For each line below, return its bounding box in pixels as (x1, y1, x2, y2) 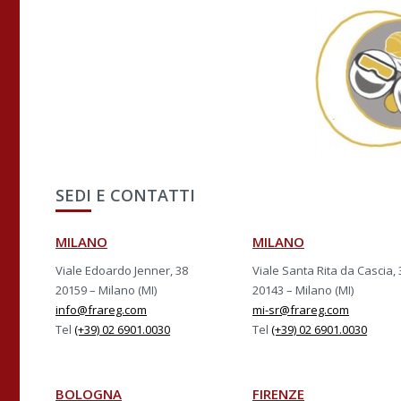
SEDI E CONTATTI (55, 184, 195, 206)
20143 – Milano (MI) (252, 282, 354, 298)
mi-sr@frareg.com (252, 302, 349, 318)
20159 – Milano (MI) (55, 282, 157, 298)
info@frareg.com (55, 302, 147, 318)
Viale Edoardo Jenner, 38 (55, 262, 188, 278)
